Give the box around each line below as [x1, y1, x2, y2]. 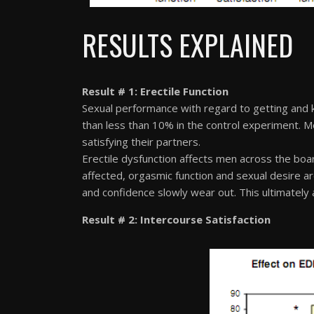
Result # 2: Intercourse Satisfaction [82, 212, 271, 226]
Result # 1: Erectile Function [82, 83, 228, 98]
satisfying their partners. [82, 134, 200, 149]
